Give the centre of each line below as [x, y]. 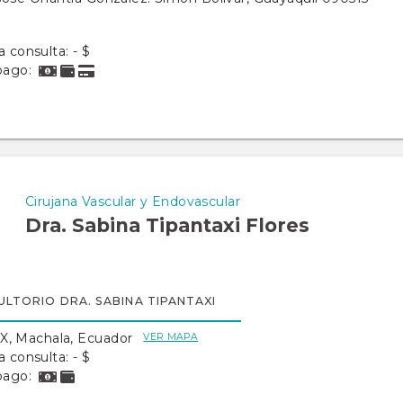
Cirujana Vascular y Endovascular [133, 201]
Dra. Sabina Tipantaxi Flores [167, 225]
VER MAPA [171, 337]
